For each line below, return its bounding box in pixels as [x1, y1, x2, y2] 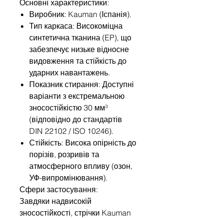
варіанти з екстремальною [29, 91, 125, 101]
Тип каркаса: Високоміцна [29, 20, 123, 31]
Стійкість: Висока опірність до [29, 137, 136, 147]
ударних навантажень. [29, 67, 110, 77]
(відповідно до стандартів [29, 114, 122, 124]
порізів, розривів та [29, 149, 99, 159]
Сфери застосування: [19, 184, 98, 194]
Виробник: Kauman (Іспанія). [29, 9, 131, 19]
